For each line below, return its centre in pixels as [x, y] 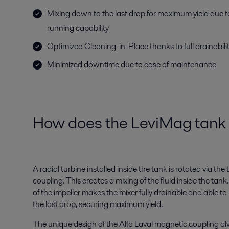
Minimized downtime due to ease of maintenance [132, 65]
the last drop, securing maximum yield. [98, 204]
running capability [78, 28]
